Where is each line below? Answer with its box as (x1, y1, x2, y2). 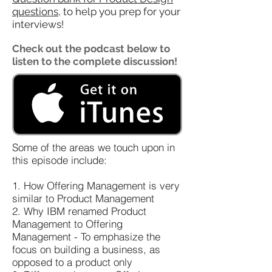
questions (12, 5, 58, 18)
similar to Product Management (12, 191, 154, 205)
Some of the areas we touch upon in (12, 140, 175, 154)
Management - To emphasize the (12, 229, 160, 243)
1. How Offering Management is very (12, 178, 180, 192)
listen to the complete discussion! (12, 55, 180, 67)
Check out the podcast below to (12, 42, 170, 55)
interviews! (12, 18, 64, 30)
